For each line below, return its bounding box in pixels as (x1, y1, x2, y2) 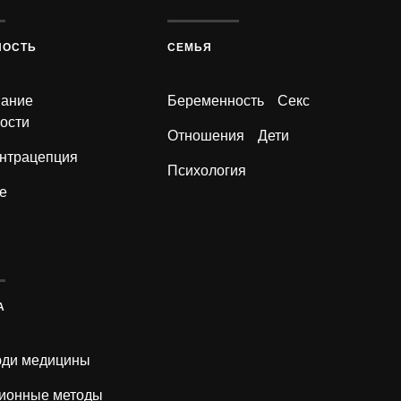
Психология (167, 163, 247, 179)
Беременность (167, 93, 265, 109)
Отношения (167, 128, 245, 144)
